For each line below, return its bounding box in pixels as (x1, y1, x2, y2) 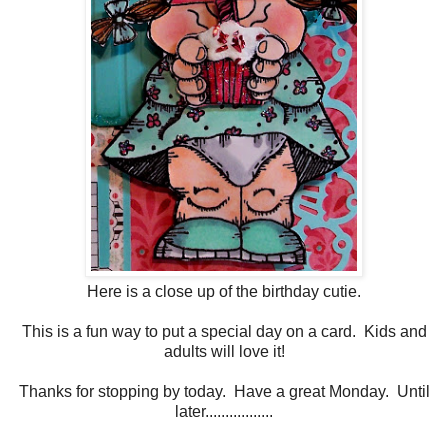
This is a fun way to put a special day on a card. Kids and (21, 322, 427, 340)
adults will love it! (163, 342, 285, 360)
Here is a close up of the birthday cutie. (87, 282, 361, 300)
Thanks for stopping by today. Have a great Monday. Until (18, 382, 430, 400)
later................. (175, 402, 273, 420)
